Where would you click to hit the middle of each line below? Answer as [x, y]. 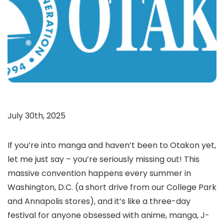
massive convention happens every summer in [99, 173]
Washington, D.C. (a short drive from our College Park [112, 187]
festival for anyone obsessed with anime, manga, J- [108, 215]
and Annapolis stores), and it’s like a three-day [99, 201]
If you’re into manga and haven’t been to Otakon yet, [112, 145]
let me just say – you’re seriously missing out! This [103, 159]
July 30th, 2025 [36, 116]
